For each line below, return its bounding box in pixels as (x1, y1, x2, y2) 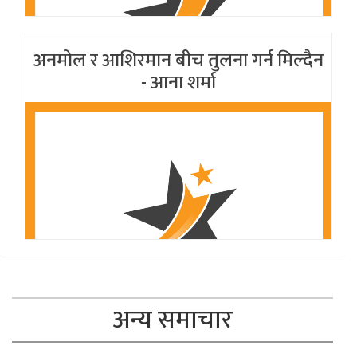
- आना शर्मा (141, 67, 216, 100)
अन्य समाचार (112, 299, 233, 342)
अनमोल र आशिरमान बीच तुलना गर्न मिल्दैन (33, 45, 324, 77)
